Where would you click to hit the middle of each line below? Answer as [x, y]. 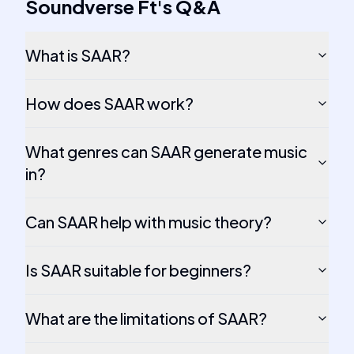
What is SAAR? [78, 55]
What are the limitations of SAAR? [146, 318]
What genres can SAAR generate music [166, 151]
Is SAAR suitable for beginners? [138, 270]
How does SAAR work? [109, 103]
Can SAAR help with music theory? [149, 222]
